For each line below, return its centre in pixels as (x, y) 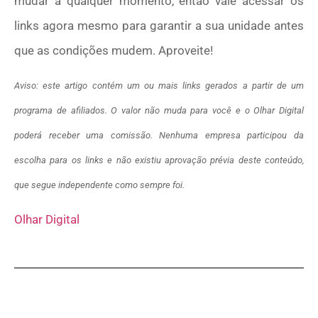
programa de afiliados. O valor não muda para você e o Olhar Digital (159, 111)
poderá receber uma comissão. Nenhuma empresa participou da (159, 136)
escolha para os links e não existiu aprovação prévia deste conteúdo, (159, 160)
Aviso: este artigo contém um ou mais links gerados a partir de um (159, 86)
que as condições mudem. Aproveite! (114, 50)
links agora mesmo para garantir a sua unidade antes (159, 25)
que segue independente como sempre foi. (99, 185)
